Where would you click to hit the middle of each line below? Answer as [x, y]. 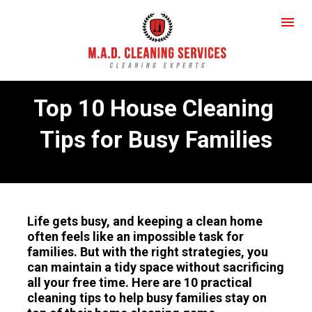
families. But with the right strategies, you [148, 251]
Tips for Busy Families [156, 140]
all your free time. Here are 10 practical [140, 282]
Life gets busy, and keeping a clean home [145, 221]
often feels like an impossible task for [136, 236]
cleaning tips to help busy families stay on [147, 297]
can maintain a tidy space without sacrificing [156, 267]
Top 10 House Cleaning [154, 109]
